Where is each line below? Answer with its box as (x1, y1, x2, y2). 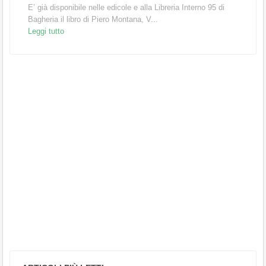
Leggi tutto (28, 27, 64, 36)
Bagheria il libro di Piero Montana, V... (28, 15, 158, 24)
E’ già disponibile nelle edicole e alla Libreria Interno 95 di (28, 3, 224, 12)
